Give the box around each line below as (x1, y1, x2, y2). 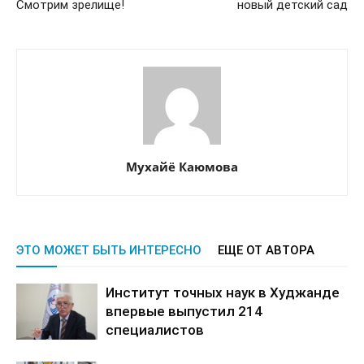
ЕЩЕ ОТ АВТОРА (218, 243, 314, 258)
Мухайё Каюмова (126, 158, 238, 175)
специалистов (106, 322, 204, 338)
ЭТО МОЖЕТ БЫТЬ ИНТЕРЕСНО (16, 243, 201, 258)
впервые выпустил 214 (106, 303, 262, 319)
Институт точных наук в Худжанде (106, 284, 340, 301)
